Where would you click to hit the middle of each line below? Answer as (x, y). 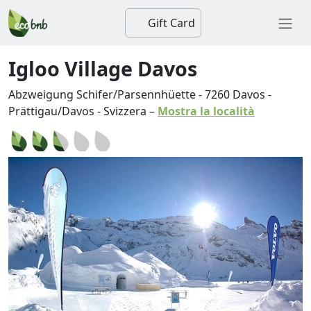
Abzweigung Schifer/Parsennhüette (102, 94)
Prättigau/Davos (51, 111)
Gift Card (170, 23)
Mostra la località (206, 111)
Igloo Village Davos (103, 68)
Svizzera (125, 111)
